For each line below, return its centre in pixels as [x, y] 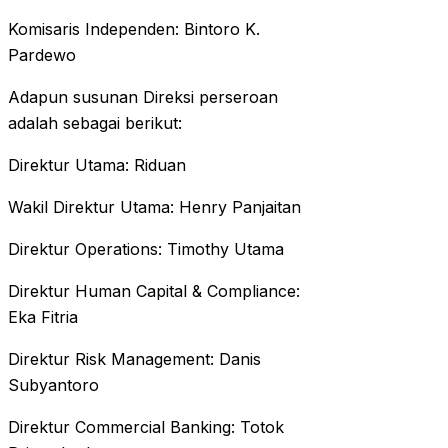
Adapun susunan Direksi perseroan [143, 97]
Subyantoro [53, 385]
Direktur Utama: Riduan [97, 165]
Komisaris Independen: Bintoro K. [134, 29]
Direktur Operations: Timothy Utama [146, 249]
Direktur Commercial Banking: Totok [146, 427]
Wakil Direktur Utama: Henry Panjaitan [154, 207]
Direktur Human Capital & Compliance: [154, 291]
